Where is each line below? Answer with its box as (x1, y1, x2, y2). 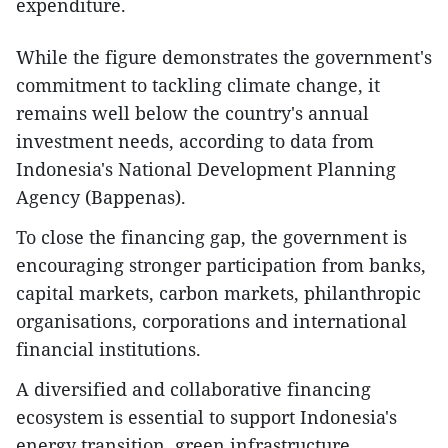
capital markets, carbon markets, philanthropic (16, 281, 421, 306)
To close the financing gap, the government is (16, 225, 407, 250)
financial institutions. (16, 337, 201, 362)
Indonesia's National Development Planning (16, 157, 396, 182)
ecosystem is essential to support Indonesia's (16, 405, 397, 430)
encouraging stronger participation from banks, (16, 253, 426, 278)
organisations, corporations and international (16, 309, 407, 334)
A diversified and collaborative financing (16, 377, 371, 402)
